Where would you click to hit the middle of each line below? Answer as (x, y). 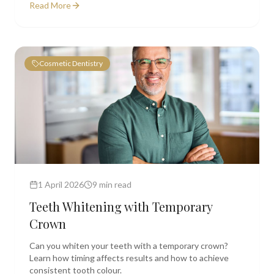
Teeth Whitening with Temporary (121, 206)
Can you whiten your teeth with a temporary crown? (129, 246)
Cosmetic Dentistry (71, 63)
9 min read (112, 184)
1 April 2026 (61, 184)
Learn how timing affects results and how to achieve (129, 258)
